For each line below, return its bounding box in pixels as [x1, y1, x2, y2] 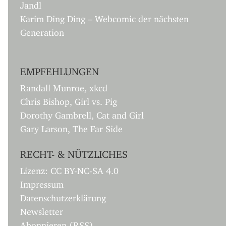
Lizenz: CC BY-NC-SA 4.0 [20, 165, 119, 173]
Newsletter [20, 206, 63, 213]
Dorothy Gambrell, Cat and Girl [20, 109, 144, 117]
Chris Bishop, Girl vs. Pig [20, 96, 117, 103]
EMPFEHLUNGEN [20, 65, 99, 73]
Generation [20, 27, 64, 34]
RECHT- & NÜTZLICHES [20, 148, 128, 156]
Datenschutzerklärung [20, 192, 106, 200]
